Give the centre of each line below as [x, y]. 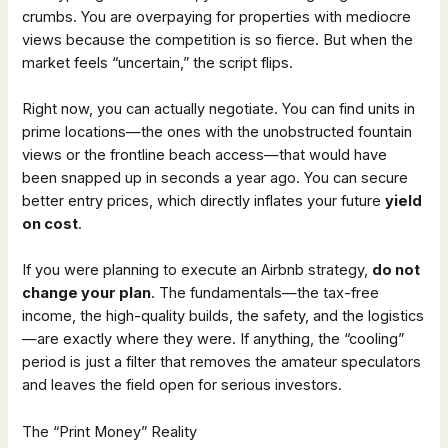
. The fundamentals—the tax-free [265, 293]
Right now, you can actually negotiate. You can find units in [219, 109]
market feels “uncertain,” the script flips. [158, 62]
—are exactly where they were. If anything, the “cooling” [213, 339]
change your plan [87, 293]
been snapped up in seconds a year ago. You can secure [215, 178]
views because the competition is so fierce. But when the [218, 39]
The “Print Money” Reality [110, 431]
